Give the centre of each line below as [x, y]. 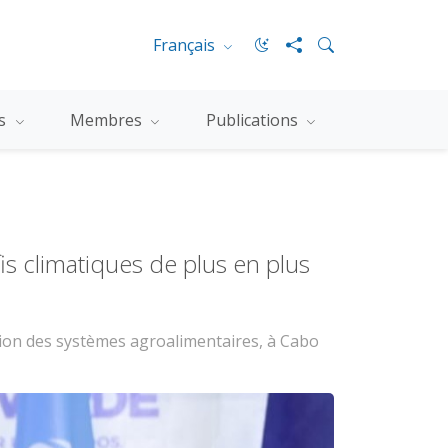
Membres [108, 119]
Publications [254, 119]
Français [185, 45]
